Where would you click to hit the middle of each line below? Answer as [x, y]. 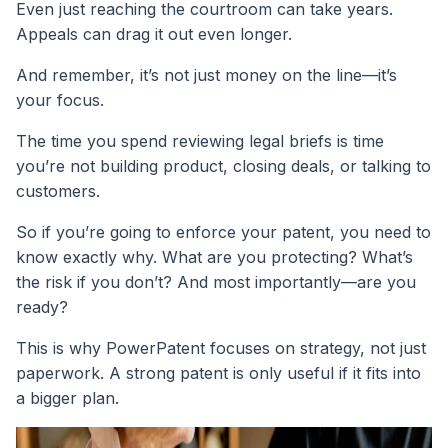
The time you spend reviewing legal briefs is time [200, 141]
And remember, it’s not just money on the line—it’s [206, 75]
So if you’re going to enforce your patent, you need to [223, 232]
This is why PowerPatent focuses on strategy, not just [221, 348]
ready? [42, 307]
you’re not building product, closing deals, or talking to [223, 166]
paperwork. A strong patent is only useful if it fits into [218, 373]
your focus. [60, 100]
